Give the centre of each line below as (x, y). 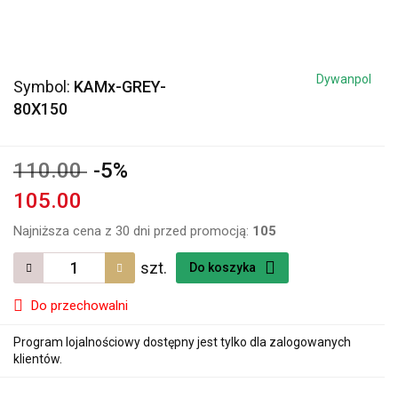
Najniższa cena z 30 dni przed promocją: (133, 231)
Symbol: (44, 87)
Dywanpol (344, 79)
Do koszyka (224, 267)
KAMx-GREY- (120, 87)
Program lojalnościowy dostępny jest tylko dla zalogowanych (182, 342)
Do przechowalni (80, 306)
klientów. (38, 359)
